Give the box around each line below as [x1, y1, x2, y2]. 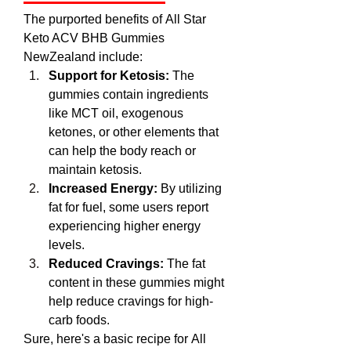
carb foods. [49, 313, 110, 327]
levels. [49, 238, 85, 251]
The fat [164, 257, 205, 270]
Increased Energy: [49, 182, 157, 195]
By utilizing [157, 182, 222, 195]
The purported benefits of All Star [24, 13, 206, 26]
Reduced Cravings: [49, 257, 164, 270]
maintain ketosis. [49, 163, 142, 176]
